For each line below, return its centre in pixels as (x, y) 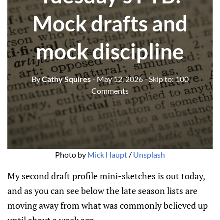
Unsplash (149, 154)
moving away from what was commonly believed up (108, 205)
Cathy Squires (66, 79)
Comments (110, 91)
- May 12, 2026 (118, 79)
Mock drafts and (110, 23)
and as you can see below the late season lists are (102, 191)
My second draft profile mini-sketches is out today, (106, 176)
